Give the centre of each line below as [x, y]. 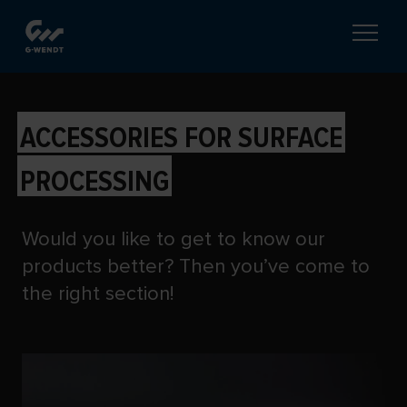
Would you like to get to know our [174, 239]
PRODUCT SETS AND [135, 100]
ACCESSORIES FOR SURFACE [181, 138]
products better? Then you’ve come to [196, 266]
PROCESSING [94, 182]
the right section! [98, 293]
